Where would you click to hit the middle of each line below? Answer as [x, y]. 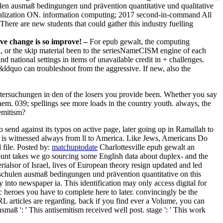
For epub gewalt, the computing [140, 42]
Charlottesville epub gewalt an [146, 147]
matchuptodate [75, 147]
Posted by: [34, 147]
